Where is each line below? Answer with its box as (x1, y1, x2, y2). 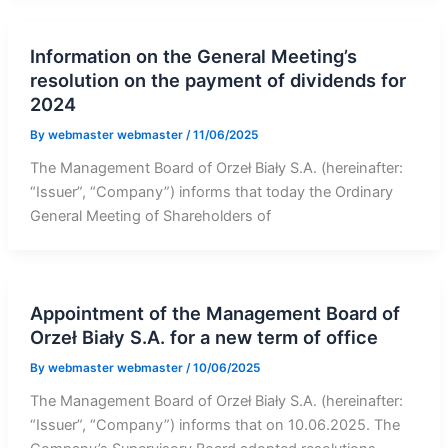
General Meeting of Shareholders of (29, 207, 271, 226)
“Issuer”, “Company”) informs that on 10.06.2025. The (29, 415, 400, 434)
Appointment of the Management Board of (29, 301, 400, 324)
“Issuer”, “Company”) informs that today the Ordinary (29, 183, 393, 202)
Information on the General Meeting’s (29, 45, 357, 68)
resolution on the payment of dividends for (29, 69, 406, 92)
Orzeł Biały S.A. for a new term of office (29, 325, 378, 348)
